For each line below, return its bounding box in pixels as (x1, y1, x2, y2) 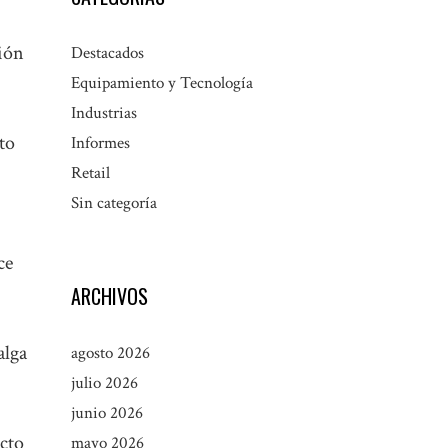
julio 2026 (71, 372, 138, 395)
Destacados (71, 42, 144, 65)
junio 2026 (71, 402, 143, 425)
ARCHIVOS (71, 281, 148, 312)
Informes (71, 132, 130, 155)
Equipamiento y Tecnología (71, 72, 253, 95)
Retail (71, 162, 110, 185)
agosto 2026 (71, 342, 150, 365)
